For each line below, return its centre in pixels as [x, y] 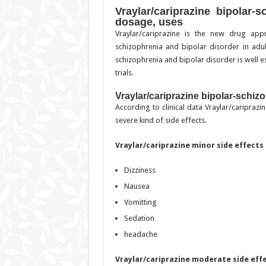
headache [140, 235]
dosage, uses [149, 22]
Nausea [137, 186]
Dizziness [140, 170]
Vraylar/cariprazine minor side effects [189, 145]
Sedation [139, 218]
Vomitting [140, 202]
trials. [124, 73]
